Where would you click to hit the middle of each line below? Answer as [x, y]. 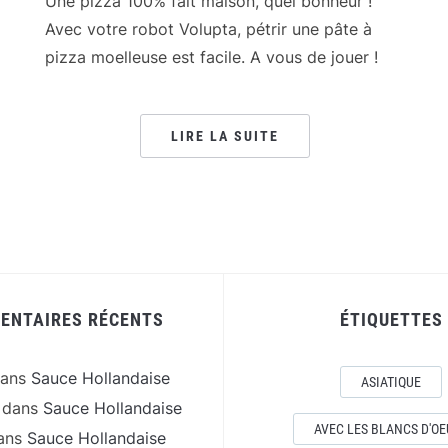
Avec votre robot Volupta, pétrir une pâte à [209, 29]
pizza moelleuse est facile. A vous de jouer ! [212, 57]
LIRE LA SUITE [225, 136]
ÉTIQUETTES [391, 319]
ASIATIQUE [391, 382]
